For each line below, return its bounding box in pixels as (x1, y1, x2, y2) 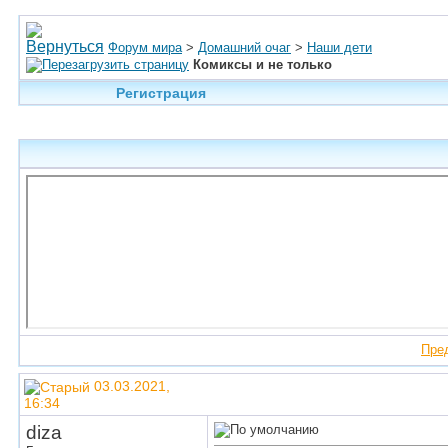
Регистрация (115, 85, 206, 101)
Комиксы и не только (193, 57, 332, 72)
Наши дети (307, 40, 372, 55)
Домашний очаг (198, 40, 291, 55)
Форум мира (108, 40, 182, 55)
